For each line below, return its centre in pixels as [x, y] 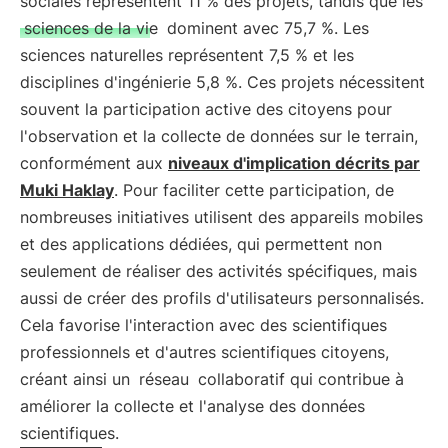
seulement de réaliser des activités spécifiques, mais [218, 271]
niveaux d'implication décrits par [294, 163]
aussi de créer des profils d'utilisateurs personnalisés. [222, 298]
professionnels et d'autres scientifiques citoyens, [204, 352]
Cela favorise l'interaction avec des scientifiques [203, 325]
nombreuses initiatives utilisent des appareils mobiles [221, 217]
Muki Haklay [67, 190]
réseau [164, 379]
